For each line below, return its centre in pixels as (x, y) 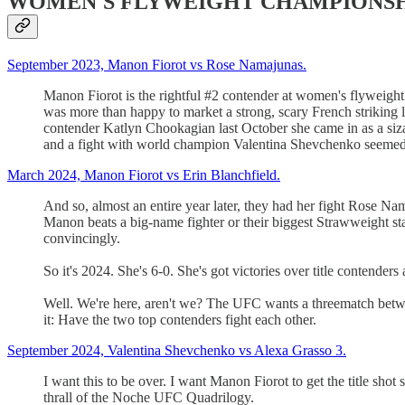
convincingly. (82, 239)
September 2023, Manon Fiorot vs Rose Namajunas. (157, 65)
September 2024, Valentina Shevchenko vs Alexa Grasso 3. (177, 351)
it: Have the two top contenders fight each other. (180, 320)
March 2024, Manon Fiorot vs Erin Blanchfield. (144, 175)
